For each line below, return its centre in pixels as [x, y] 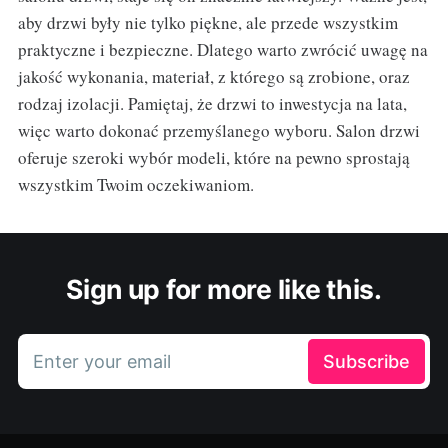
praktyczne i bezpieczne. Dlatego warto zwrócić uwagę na [222, 49]
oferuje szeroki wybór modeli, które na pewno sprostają [213, 157]
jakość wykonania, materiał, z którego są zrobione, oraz [213, 76]
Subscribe [367, 361]
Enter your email [101, 361]
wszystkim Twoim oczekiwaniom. [135, 184]
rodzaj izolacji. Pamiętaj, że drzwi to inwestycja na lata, [212, 103]
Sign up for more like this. [224, 288]
